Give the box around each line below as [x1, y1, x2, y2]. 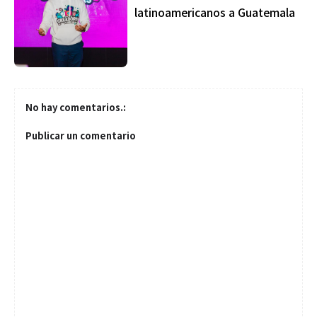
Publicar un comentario [25, 128, 136, 142]
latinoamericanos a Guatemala [134, 4, 295, 21]
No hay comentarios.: [25, 100, 126, 115]
